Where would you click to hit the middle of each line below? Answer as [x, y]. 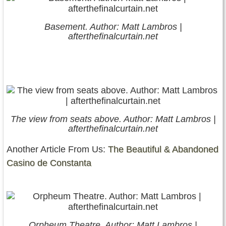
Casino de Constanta [49, 163]
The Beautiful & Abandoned [163, 149]
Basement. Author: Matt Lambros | [113, 26]
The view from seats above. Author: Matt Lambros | [113, 119]
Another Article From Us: [57, 149]
